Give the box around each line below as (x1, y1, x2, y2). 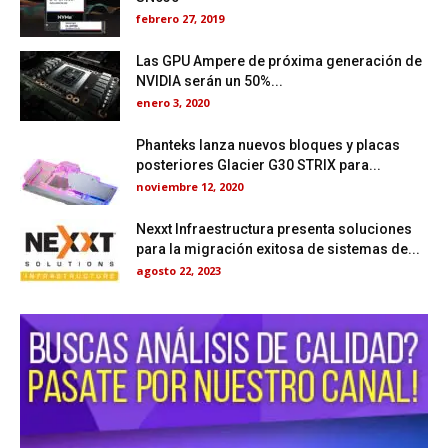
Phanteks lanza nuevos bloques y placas (136, 136, 400, 153)
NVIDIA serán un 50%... (136, 72, 283, 89)
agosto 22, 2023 (136, 262, 221, 278)
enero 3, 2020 (136, 94, 209, 110)
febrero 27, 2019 (136, 10, 224, 26)
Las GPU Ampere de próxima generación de (136, 52, 422, 69)
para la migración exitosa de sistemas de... (136, 240, 420, 257)
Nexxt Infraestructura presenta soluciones (136, 220, 412, 237)
